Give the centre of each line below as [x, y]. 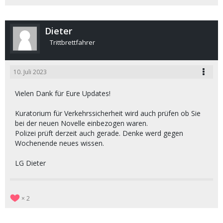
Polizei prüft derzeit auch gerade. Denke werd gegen [99, 133]
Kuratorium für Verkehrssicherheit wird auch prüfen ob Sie [108, 113]
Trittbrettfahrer [72, 43]
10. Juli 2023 [30, 72]
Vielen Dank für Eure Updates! [63, 93]
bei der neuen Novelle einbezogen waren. [81, 123]
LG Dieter [30, 163]
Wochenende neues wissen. [59, 143]
